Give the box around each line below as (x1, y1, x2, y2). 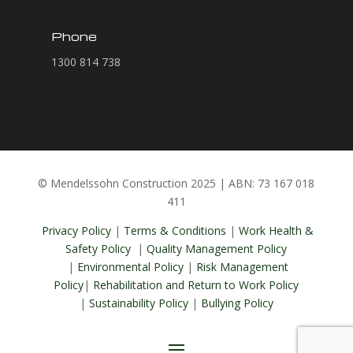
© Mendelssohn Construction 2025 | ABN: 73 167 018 (38, 175, 315, 191)
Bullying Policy (200, 295, 273, 310)
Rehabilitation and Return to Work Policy (93, 277, 299, 292)
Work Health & (239, 222, 314, 238)
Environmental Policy (76, 258, 184, 274)
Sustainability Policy (88, 295, 191, 310)
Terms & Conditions (124, 222, 227, 238)
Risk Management (195, 258, 288, 274)
